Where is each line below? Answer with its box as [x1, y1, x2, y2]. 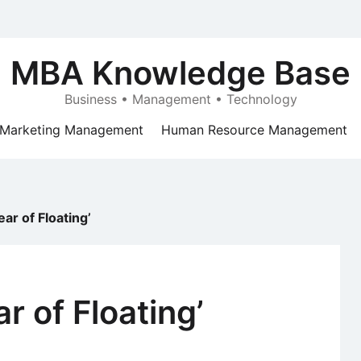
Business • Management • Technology [64, 91, 297, 107]
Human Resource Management [161, 122, 347, 138]
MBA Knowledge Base [10, 53, 351, 93]
